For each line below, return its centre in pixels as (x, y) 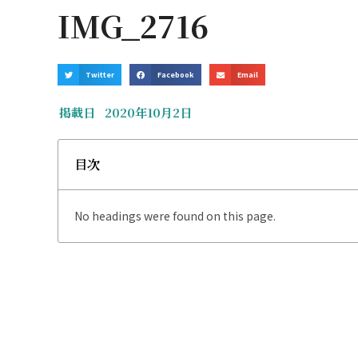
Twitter (100, 74)
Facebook (176, 74)
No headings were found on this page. (175, 216)
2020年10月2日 (148, 112)
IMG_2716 (133, 25)
